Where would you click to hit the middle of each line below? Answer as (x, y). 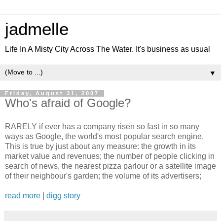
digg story (63, 195)
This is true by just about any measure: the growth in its (100, 146)
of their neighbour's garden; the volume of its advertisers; (103, 176)
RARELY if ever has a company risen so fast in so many (102, 126)
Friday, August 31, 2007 (52, 93)
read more (23, 195)
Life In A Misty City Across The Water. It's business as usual (108, 49)
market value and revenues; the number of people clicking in (110, 156)
